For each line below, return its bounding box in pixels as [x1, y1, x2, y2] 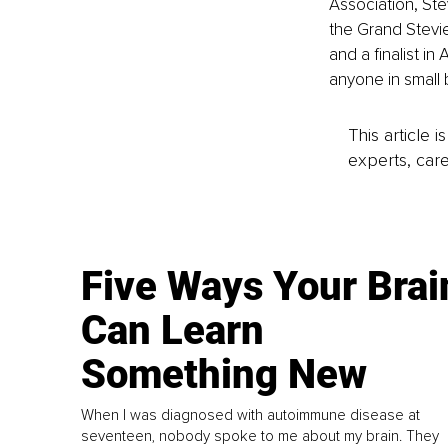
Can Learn [81, 306, 265, 354]
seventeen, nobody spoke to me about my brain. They [81, 426, 440, 445]
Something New [81, 350, 368, 398]
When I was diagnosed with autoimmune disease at [81, 405, 421, 424]
